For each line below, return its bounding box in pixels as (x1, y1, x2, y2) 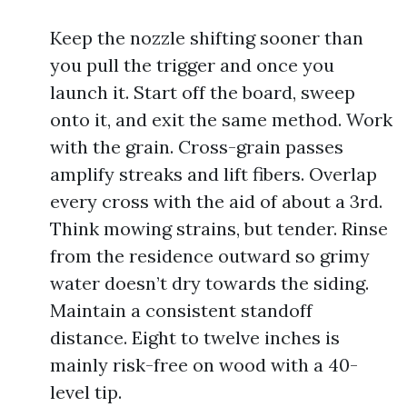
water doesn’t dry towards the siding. (50, 272, 369, 294)
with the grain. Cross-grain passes (50, 135, 343, 158)
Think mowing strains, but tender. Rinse (50, 217, 388, 240)
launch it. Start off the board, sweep (50, 81, 355, 104)
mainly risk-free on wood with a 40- (50, 353, 358, 376)
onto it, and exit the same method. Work (50, 108, 392, 131)
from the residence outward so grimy (50, 244, 370, 267)
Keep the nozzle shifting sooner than (50, 26, 363, 49)
